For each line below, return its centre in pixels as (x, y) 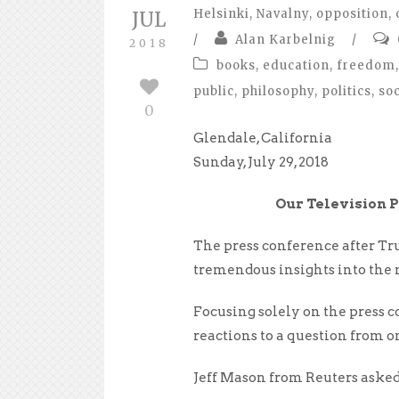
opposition (352, 13)
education (296, 65)
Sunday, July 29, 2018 (261, 162)
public (214, 91)
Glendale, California (263, 138)
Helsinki (221, 13)
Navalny (283, 13)
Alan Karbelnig (285, 39)
